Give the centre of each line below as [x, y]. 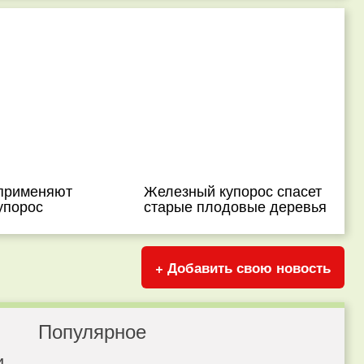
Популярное [92, 330]
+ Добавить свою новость [243, 267]
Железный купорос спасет [233, 190]
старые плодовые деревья [236, 206]
